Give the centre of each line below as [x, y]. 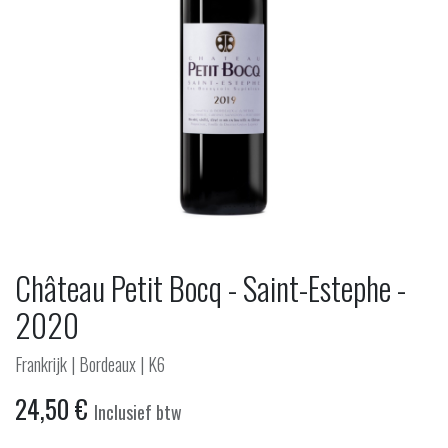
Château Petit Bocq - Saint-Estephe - [210, 288]
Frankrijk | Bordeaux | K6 [90, 364]
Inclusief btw [138, 412]
